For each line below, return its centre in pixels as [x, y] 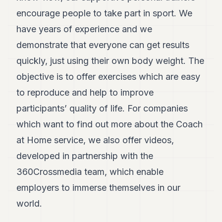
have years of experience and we [84, 29]
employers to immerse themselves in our [99, 188]
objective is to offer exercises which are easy [109, 77]
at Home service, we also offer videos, [95, 140]
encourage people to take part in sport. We [105, 13]
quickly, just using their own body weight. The [111, 61]
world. [29, 203]
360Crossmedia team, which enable [90, 172]
